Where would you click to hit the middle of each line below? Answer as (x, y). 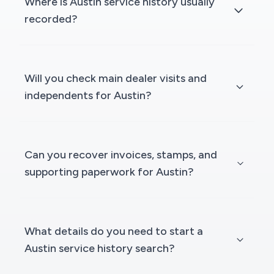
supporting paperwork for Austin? (109, 172)
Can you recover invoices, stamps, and (121, 155)
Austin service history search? (100, 249)
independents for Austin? (88, 96)
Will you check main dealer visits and (116, 79)
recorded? (51, 19)
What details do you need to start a (114, 231)
